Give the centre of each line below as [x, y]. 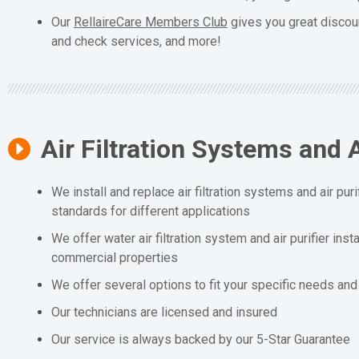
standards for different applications [150, 211]
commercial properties [114, 257]
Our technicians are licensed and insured [164, 312]
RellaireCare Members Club [150, 22]
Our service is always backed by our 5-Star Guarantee [200, 339]
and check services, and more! [136, 42]
